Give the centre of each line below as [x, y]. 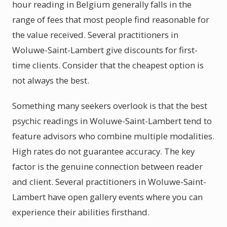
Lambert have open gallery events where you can [107, 197]
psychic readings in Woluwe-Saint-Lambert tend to [112, 121]
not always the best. [51, 80]
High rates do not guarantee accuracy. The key [103, 151]
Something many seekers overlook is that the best [110, 106]
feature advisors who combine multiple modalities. [113, 136]
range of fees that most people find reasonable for [111, 20]
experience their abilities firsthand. [81, 212]
